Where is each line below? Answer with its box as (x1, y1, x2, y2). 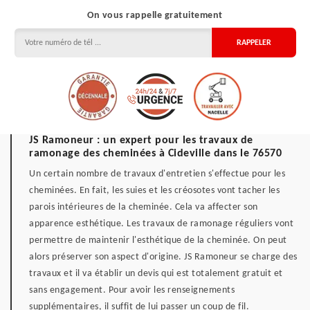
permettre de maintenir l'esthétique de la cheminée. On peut (29, 235, 287, 246)
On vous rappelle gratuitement (87, 10, 223, 21)
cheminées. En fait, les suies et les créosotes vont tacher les (29, 185, 280, 196)
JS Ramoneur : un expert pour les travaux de (29, 135, 253, 146)
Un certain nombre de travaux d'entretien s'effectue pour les (29, 169, 285, 179)
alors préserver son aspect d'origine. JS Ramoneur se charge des (29, 252, 298, 262)
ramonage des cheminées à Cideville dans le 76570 (29, 148, 282, 159)
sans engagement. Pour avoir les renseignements (29, 285, 235, 295)
